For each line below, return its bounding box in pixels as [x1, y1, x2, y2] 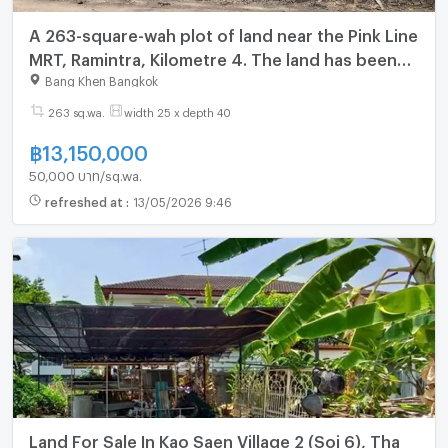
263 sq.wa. [47, 106, 105, 116]
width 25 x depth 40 [123, 106, 231, 116]
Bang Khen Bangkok [44, 74, 158, 85]
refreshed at [44, 195, 126, 206]
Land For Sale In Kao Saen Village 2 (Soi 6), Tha [28, 432, 400, 446]
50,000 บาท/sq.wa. [28, 168, 142, 179]
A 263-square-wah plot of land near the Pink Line [28, 26, 418, 40]
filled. [28, 74, 73, 88]
